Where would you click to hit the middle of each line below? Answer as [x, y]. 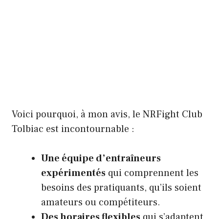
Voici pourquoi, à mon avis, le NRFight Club [107, 114]
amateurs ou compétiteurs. [101, 202]
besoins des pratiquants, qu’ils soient [121, 187]
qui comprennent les [152, 173]
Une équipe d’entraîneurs [101, 158]
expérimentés [73, 173]
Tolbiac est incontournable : [73, 129]
